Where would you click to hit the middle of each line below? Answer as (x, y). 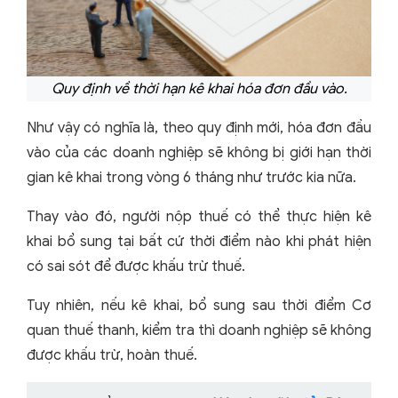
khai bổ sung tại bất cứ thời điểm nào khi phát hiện (199, 241)
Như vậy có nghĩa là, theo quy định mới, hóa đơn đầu (199, 127)
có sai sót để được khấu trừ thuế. (136, 266)
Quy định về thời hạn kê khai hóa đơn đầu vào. (199, 88)
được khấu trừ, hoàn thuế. (112, 355)
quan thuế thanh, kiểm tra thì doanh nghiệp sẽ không (199, 330)
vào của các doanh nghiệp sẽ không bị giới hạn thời (199, 152)
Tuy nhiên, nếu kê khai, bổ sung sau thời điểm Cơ (199, 305)
